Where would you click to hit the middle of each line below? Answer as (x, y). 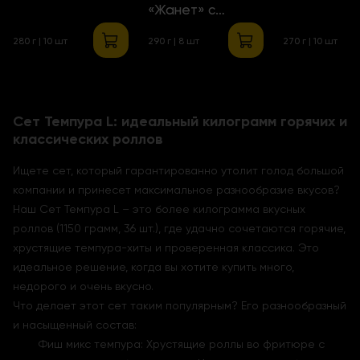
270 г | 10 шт (310, 41)
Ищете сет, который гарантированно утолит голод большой (178, 171)
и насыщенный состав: (75, 325)
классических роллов (88, 139)
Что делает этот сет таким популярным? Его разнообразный (180, 306)
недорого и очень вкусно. (83, 286)
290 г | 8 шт (174, 41)
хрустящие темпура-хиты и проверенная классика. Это (166, 248)
